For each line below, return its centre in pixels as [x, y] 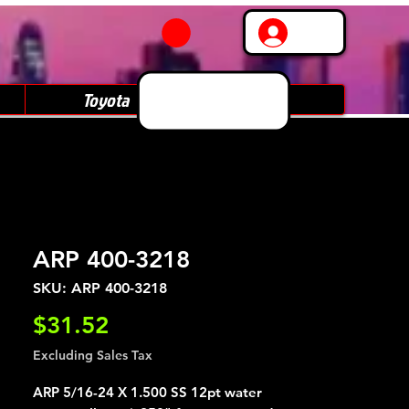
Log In [320, 32]
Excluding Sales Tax [93, 355]
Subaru [265, 100]
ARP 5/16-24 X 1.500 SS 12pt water [147, 392]
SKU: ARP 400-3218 [100, 288]
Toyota [105, 100]
